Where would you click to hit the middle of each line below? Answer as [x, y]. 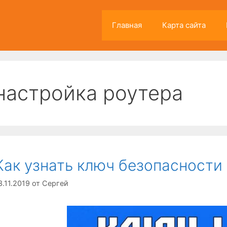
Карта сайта [184, 25]
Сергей [55, 183]
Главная [127, 25]
